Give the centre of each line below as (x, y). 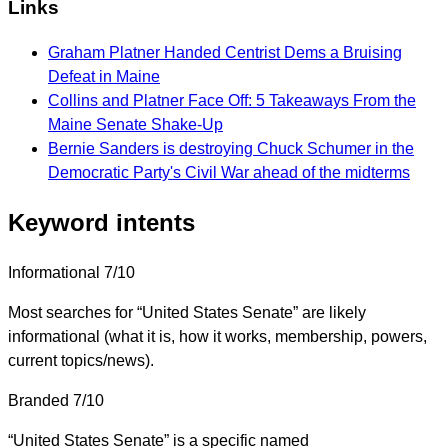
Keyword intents (101, 222)
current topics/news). (81, 360)
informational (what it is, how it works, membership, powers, (217, 336)
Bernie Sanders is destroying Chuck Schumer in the (231, 148)
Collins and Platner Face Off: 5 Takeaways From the (232, 100)
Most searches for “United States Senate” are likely (187, 312)
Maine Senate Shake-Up (135, 124)
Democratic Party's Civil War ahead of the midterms (229, 172)
